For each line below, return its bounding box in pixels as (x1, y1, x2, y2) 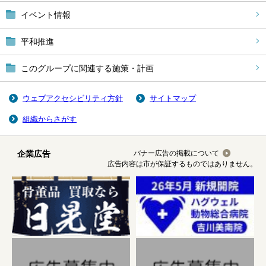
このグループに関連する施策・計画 (21, 64, 154, 73)
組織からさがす (23, 115, 77, 123)
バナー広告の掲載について (134, 149, 219, 157)
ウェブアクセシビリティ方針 (23, 94, 123, 103)
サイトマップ (150, 94, 196, 103)
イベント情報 (21, 10, 71, 20)
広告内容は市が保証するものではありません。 (107, 160, 257, 168)
